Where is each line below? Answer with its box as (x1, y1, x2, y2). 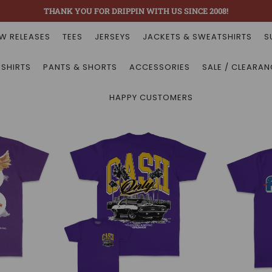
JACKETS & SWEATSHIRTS (143, 31, 252, 42)
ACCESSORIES (129, 61, 190, 73)
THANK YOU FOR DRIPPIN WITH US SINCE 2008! (44, 5, 228, 16)
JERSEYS (95, 31, 131, 42)
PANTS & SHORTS (43, 61, 117, 73)
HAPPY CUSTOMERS (109, 92, 193, 103)
